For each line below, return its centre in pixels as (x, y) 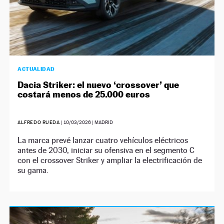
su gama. (33, 170)
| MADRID (102, 122)
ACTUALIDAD (36, 69)
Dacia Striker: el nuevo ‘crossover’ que (98, 84)
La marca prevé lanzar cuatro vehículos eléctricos (103, 140)
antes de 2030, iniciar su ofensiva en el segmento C (106, 150)
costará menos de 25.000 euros (84, 94)
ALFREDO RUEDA (39, 122)
